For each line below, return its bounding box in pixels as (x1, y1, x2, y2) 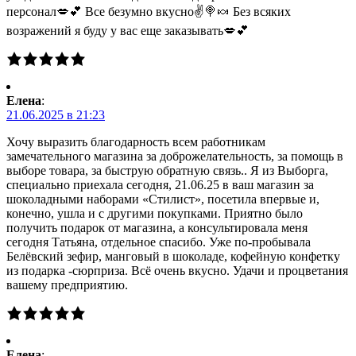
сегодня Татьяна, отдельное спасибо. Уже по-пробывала (6, 235, 311, 250)
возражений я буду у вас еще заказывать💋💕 (6, 24, 249, 38)
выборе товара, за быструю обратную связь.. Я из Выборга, (6, 164, 328, 178)
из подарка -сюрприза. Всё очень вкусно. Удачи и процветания (6, 264, 348, 278)
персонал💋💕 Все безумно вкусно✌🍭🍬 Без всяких (6, 5, 291, 19)
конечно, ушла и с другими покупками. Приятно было (6, 207, 303, 221)
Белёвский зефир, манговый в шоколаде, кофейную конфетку (6, 250, 340, 264)
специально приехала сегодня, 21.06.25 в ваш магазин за (6, 178, 314, 192)
